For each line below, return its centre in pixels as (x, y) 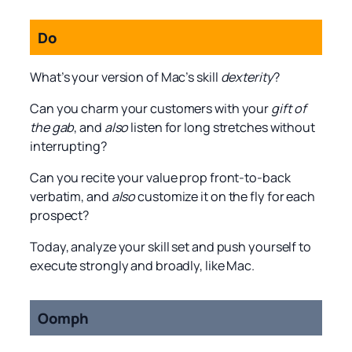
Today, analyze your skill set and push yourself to (170, 247)
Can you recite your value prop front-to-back (160, 177)
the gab (52, 127)
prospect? (60, 215)
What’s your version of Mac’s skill (125, 77)
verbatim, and (71, 196)
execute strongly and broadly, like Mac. (143, 266)
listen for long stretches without (222, 127)
